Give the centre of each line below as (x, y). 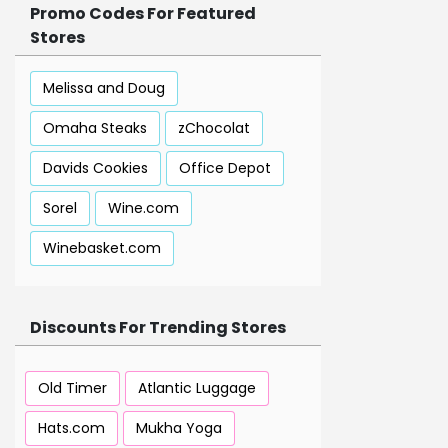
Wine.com (143, 208)
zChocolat (214, 128)
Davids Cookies (95, 168)
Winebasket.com (102, 248)
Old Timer (72, 388)
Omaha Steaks (95, 128)
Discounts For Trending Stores (158, 328)
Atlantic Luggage (197, 388)
